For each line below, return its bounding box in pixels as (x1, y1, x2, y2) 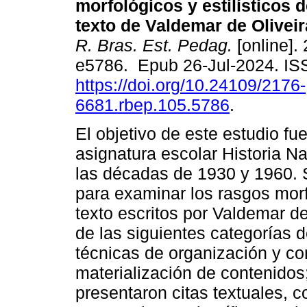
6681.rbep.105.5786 (75, 95, 230, 115)
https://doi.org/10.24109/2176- (75, 75, 306, 95)
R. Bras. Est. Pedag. (75, 36, 232, 56)
